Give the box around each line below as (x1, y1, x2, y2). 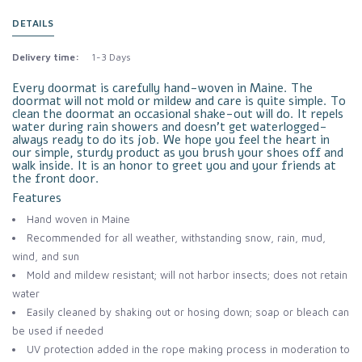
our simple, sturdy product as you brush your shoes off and (12, 145, 343, 162)
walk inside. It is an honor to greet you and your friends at (12, 158, 336, 175)
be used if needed (12, 324, 103, 338)
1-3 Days (91, 51, 131, 64)
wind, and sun (12, 250, 79, 263)
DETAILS (12, 17, 54, 30)
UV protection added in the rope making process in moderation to (27, 343, 350, 356)
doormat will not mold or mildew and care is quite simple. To (12, 93, 346, 110)
